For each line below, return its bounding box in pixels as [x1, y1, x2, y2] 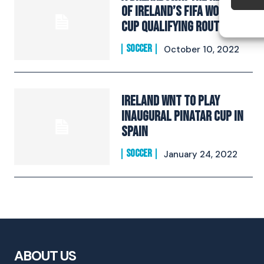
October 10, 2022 [164, 44, 240, 56]
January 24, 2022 [164, 148, 238, 161]
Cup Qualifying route [121, 18, 225, 36]
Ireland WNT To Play [121, 93, 220, 110]
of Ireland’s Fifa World [121, 3, 236, 21]
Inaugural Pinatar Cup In [121, 108, 244, 126]
